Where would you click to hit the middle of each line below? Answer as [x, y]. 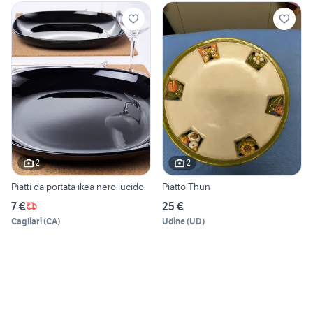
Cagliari [27, 221]
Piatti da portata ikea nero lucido [78, 186]
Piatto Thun [186, 186]
